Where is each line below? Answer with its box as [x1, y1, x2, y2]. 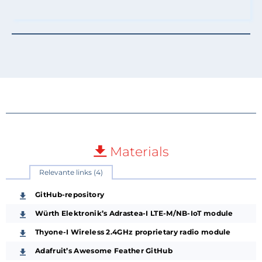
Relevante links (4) [39, 167, 103, 177]
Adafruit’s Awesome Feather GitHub [35, 246, 173, 255]
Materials [106, 143, 169, 160]
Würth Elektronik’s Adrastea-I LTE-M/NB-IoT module [35, 208, 233, 218]
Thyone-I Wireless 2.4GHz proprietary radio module [35, 227, 231, 236]
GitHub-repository [35, 189, 105, 199]
